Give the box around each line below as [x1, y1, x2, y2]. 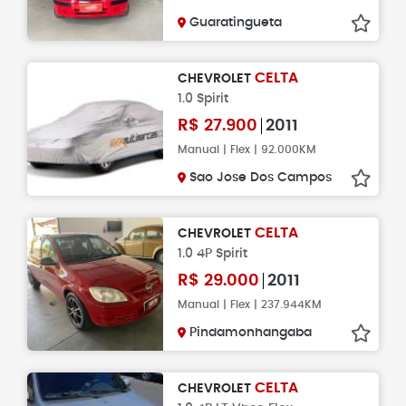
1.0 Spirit [178, 92, 228, 105]
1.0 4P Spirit [178, 246, 247, 260]
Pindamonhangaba [189, 326, 312, 339]
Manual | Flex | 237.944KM [178, 299, 322, 310]
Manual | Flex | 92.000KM [178, 144, 316, 155]
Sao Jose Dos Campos [189, 171, 332, 184]
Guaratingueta [189, 16, 282, 29]
